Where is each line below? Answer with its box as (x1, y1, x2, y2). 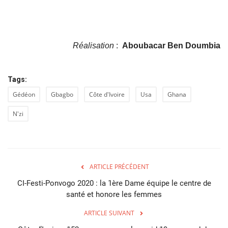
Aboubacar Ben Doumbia (122, 41, 220, 50)
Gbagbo (51, 90, 73, 99)
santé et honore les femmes (66, 189, 162, 199)
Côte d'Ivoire (89, 90, 125, 99)
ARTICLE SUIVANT (83, 208, 134, 217)
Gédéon (13, 90, 35, 99)
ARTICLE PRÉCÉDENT (89, 162, 149, 171)
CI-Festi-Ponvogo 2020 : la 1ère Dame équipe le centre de (17, 178, 211, 188)
